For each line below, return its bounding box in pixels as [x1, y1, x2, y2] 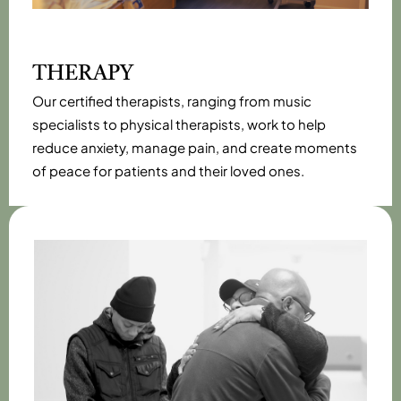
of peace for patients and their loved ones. [32, 162, 304, 180]
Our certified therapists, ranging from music [32, 92, 311, 110]
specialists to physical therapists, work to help [32, 115, 326, 133]
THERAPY [32, 64, 133, 86]
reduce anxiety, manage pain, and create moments [32, 139, 357, 157]
